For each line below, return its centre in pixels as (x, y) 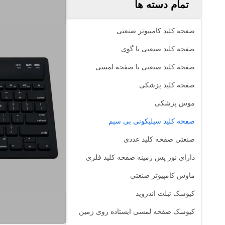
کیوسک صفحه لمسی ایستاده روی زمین (137, 211)
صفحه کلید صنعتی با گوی (158, 49)
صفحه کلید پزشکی (167, 85)
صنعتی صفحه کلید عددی (159, 139)
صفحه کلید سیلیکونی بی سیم (152, 121)
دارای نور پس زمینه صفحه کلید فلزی (140, 157)
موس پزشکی (175, 103)
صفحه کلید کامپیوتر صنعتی (156, 31)
